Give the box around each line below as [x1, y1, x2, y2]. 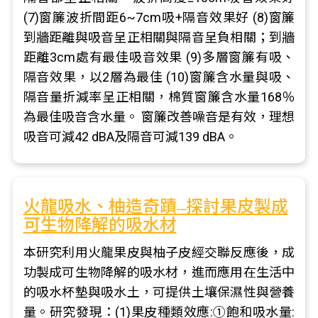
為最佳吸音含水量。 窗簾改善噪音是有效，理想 [23, 109, 295, 124]
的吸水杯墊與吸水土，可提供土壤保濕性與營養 [23, 285, 295, 300]
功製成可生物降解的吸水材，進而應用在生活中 [23, 265, 295, 280]
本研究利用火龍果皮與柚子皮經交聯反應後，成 [23, 245, 295, 260]
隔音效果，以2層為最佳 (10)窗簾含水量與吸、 [23, 70, 295, 84]
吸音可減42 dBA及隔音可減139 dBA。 [23, 129, 238, 144]
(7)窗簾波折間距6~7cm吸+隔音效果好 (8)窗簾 [23, 10, 295, 25]
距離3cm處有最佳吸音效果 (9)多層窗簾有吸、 [23, 50, 295, 65]
